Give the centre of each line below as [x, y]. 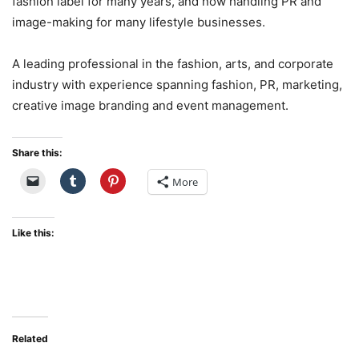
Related [30, 339]
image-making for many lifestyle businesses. [139, 22]
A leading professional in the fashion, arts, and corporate [173, 64]
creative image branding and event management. [150, 105]
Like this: [33, 233]
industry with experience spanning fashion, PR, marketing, [177, 85]
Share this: [37, 153]
